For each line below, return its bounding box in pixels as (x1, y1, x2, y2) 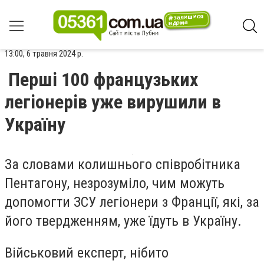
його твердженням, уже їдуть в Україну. (5, 213, 242, 229)
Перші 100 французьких (8, 68, 198, 91)
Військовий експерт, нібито (5, 244, 169, 261)
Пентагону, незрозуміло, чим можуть (5, 175, 225, 192)
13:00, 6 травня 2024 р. (5, 48, 83, 59)
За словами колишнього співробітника (5, 156, 240, 173)
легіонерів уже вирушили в (5, 91, 221, 113)
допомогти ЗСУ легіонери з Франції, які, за (5, 194, 259, 210)
